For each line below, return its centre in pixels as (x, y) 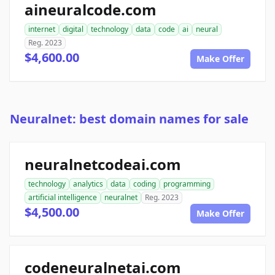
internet (42, 29)
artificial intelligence (63, 198)
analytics (88, 184)
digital (73, 29)
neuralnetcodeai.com (103, 165)
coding (145, 184)
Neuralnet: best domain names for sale (129, 119)
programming (187, 184)
